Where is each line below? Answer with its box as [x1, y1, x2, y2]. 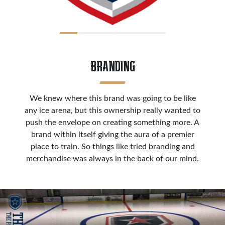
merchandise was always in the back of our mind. [26, 155, 199, 163]
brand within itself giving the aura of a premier [31, 131, 194, 139]
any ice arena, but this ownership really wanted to [25, 106, 200, 115]
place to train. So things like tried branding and [30, 143, 195, 151]
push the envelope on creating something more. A [26, 119, 199, 127]
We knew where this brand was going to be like [29, 94, 196, 103]
